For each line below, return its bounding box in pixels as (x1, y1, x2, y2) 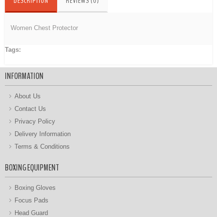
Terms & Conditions (15, 142, 70, 150)
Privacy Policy (15, 117, 55, 125)
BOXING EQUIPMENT (5, 161, 59, 173)
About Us (15, 92, 41, 100)
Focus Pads (15, 196, 48, 204)
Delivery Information (15, 130, 71, 138)
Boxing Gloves (15, 184, 56, 191)
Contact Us (15, 105, 46, 112)
